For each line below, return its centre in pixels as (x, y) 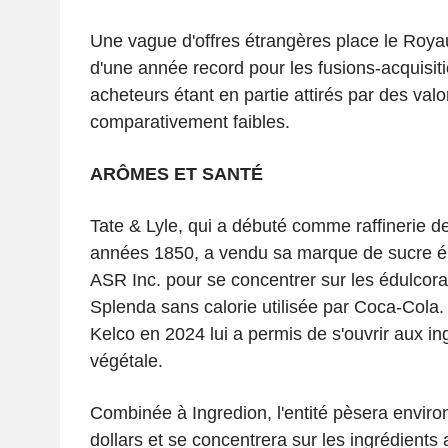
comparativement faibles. (189, 121)
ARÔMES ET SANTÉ (176, 173)
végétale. (126, 360)
